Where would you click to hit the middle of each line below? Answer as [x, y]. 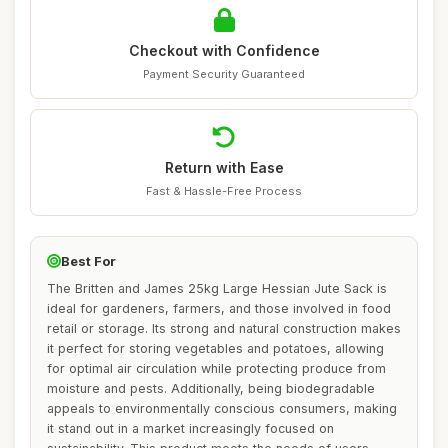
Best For [88, 261]
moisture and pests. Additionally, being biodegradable [211, 388]
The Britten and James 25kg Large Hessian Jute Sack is [217, 288]
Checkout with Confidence [224, 50]
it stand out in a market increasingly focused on [190, 428]
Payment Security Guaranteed [224, 74]
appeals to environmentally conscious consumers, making [222, 408]
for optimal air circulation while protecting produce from [216, 368]
